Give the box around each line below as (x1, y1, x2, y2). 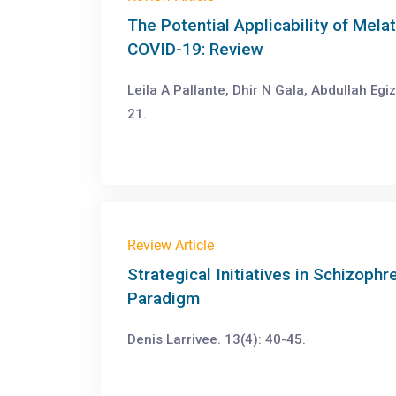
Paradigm (127, 288, 200, 308)
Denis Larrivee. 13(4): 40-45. (127, 331, 306, 347)
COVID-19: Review (127, 39, 263, 59)
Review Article (127, 237, 214, 254)
